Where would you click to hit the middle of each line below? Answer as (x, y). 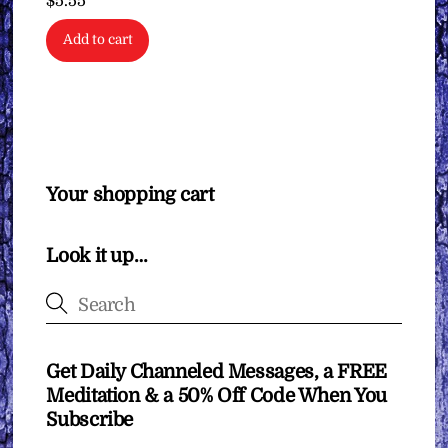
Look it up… (97, 255)
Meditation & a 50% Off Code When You (216, 396)
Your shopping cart (130, 195)
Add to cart (97, 40)
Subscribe (90, 420)
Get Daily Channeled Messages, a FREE (216, 372)
